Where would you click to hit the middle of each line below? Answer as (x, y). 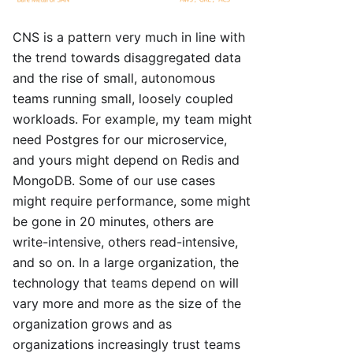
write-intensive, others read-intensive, (125, 242)
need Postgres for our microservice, (120, 140)
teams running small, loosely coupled (123, 99)
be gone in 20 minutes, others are (113, 222)
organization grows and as (92, 324)
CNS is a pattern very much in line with (129, 37)
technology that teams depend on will (126, 283)
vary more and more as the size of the (127, 304)
